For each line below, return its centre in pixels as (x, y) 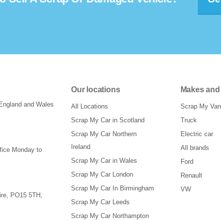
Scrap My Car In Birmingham (112, 188)
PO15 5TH (25, 195)
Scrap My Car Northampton (110, 216)
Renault (191, 175)
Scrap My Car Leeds (100, 202)
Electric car (197, 134)
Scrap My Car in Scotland (108, 120)
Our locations (96, 89)
